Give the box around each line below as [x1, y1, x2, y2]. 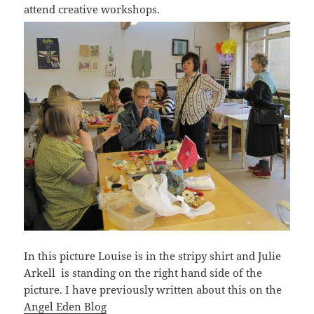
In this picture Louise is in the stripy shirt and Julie [24, 249, 282, 263]
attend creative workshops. [24, 1, 161, 16]
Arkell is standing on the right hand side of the [24, 266, 263, 280]
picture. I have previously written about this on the [24, 282, 282, 296]
